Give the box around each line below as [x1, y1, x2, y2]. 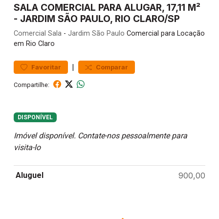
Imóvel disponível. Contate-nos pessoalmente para [14, 131, 187, 141]
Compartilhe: [14, 81, 49, 88]
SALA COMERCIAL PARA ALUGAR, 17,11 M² [14, 1, 200, 13]
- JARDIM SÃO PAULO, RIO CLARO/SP [14, 13, 180, 24]
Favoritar [31, 64, 61, 71]
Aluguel [16, 171, 44, 180]
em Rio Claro [14, 40, 55, 48]
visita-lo [14, 143, 41, 153]
